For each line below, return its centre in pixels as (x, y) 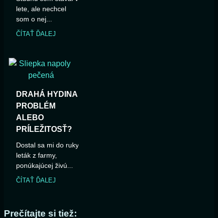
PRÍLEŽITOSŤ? (44, 129)
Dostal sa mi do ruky (47, 145)
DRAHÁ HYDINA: (48, 94)
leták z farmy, (36, 155)
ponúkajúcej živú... (45, 165)
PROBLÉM (36, 106)
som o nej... (34, 19)
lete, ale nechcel (41, 9)
